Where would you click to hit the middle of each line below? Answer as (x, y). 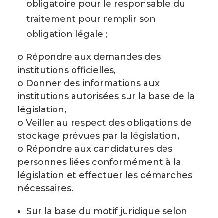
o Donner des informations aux (89, 83)
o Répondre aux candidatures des (95, 149)
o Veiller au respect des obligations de (105, 123)
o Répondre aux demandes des (89, 57)
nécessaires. (45, 188)
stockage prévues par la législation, (98, 136)
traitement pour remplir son (91, 19)
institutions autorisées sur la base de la (106, 96)
